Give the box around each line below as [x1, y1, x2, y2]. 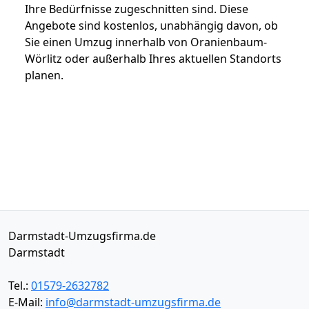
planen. [25, 67, 63, 83]
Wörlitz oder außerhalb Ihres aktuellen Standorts [25, 50, 281, 66]
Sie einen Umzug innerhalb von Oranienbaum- [25, 34, 267, 50]
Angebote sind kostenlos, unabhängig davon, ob [25, 17, 278, 33]
